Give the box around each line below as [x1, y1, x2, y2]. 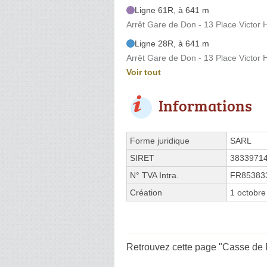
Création [130, 187, 162, 197]
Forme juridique [130, 135, 190, 145]
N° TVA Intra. [130, 170, 179, 180]
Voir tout [126, 67, 161, 77]
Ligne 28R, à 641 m [135, 38, 209, 48]
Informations [159, 94, 252, 116]
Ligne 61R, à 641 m [135, 5, 209, 15]
